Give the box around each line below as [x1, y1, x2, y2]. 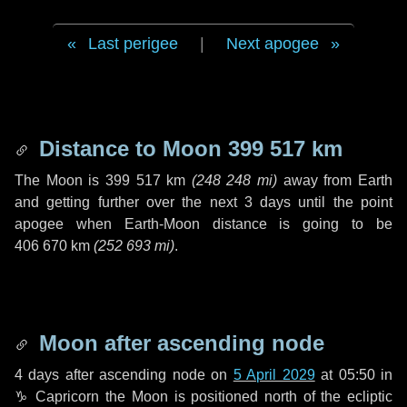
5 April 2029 [233, 367, 315, 382]
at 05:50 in [314, 367, 393, 382]
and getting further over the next [15, 194, 244, 210]
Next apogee [226, 35, 319, 53]
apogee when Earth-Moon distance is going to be [15, 216, 392, 232]
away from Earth [277, 173, 393, 188]
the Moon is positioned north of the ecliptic [99, 389, 393, 404]
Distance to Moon [33, 136, 228, 161]
